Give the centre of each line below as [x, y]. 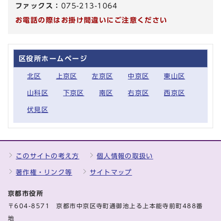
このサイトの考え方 [48, 156]
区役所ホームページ [53, 59]
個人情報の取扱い [125, 156]
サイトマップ [111, 173]
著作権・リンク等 [44, 173]
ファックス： [38, 6]
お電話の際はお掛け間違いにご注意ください [92, 20]
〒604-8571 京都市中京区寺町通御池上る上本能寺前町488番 [106, 206]
